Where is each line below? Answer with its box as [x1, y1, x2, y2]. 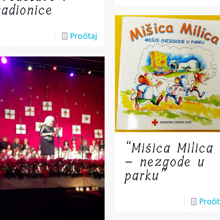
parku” [125, 165, 167, 187]
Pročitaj [70, 31, 98, 41]
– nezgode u [125, 152, 206, 173]
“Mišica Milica [125, 138, 214, 160]
